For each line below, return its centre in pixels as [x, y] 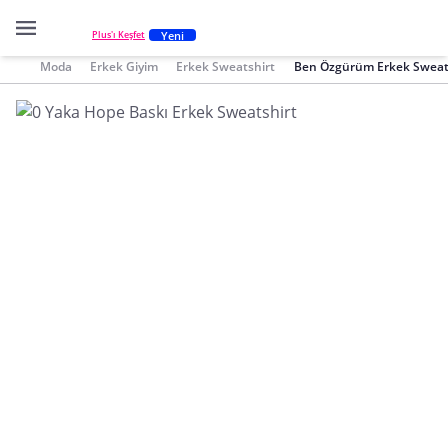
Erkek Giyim [124, 66]
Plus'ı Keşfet [118, 35]
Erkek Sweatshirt [226, 66]
